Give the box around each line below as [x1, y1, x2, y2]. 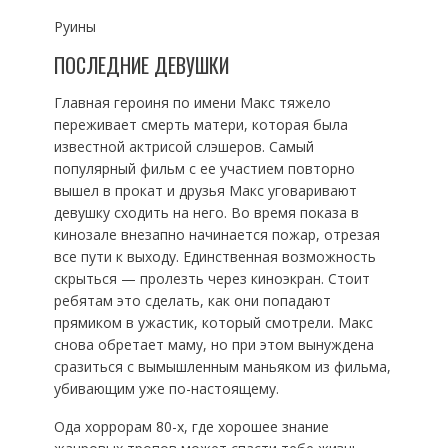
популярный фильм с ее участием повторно [53, 159, 355, 179]
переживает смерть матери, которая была [53, 115, 348, 135]
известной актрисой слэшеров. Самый [53, 137, 314, 157]
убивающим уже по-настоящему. [53, 379, 279, 399]
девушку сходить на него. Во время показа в [53, 203, 359, 223]
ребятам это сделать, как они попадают [53, 291, 331, 311]
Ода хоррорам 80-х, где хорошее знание [53, 417, 329, 437]
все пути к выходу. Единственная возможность [53, 247, 376, 267]
